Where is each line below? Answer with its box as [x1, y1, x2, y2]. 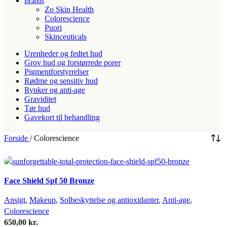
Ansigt [4, 195, 25, 204]
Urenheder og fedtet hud [24, 49, 102, 58]
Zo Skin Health [45, 5, 94, 14]
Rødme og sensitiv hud [24, 76, 98, 85]
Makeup [29, 195, 56, 204]
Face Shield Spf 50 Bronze [4, 176, 94, 185]
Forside [4, 133, 30, 142]
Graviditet [24, 94, 56, 103]
